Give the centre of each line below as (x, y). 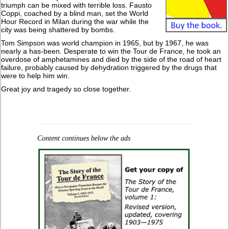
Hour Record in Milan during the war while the (75, 22)
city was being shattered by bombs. (58, 30)
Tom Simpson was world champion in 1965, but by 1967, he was (105, 43)
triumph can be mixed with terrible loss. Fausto (77, 5)
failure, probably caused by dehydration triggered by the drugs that (109, 68)
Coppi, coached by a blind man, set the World (75, 14)
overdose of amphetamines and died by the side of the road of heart (111, 60)
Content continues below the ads (84, 139)
